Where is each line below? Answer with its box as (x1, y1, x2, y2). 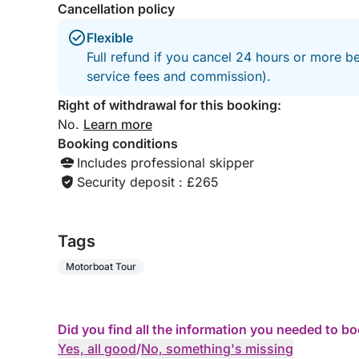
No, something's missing (141, 341, 293, 357)
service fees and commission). (87, 68, 271, 84)
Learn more (83, 116, 152, 132)
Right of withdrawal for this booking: (58, 97, 281, 113)
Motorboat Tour (66, 260, 136, 272)
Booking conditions (58, 135, 178, 151)
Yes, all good (58, 341, 136, 357)
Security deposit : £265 (77, 174, 219, 190)
